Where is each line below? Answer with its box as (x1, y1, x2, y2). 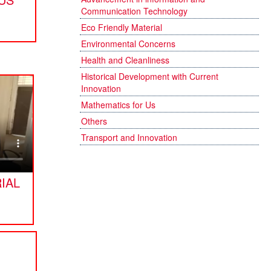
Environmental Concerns (81, 38, 175, 50)
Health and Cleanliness (81, 54, 169, 66)
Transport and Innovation (81, 131, 177, 143)
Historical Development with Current (81, 70, 218, 82)
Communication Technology (81, 5, 188, 17)
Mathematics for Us (81, 99, 155, 111)
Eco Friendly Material (81, 21, 162, 33)
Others (81, 115, 107, 127)
